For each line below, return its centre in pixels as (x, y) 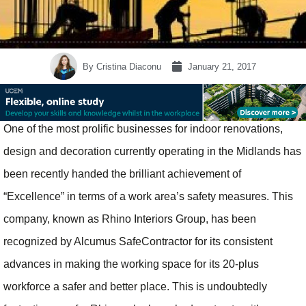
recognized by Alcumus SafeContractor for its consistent (138, 242)
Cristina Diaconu (127, 66)
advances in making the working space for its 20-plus (131, 264)
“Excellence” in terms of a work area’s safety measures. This (148, 197)
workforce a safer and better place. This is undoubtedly (135, 287)
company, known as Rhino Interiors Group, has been (130, 219)
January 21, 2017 (222, 66)
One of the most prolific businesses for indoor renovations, (143, 129)
